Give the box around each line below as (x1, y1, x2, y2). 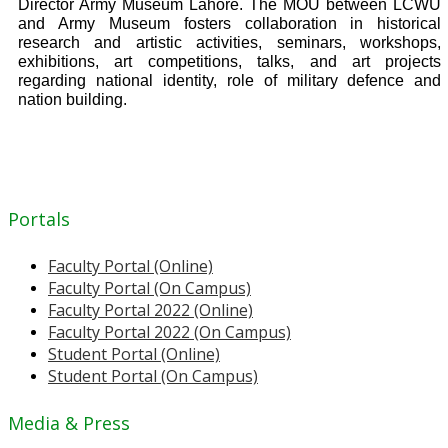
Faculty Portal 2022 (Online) (48, 299, 253, 322)
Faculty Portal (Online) (48, 255, 213, 278)
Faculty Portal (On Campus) (48, 277, 251, 300)
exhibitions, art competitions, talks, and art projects (18, 53, 442, 71)
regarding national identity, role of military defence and (18, 72, 442, 90)
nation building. (18, 91, 127, 109)
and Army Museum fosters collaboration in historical (18, 15, 442, 33)
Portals (8, 207, 70, 232)
